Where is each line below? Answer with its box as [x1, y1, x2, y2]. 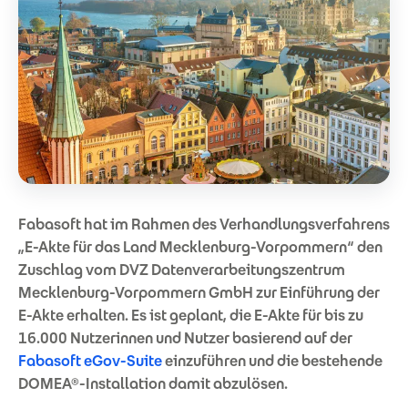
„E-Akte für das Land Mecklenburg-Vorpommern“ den [18, 237, 382, 257]
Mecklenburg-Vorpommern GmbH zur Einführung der [18, 282, 380, 302]
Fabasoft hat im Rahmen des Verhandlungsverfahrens [18, 214, 390, 234]
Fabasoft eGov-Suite [18, 351, 162, 371]
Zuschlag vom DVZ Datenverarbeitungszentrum [18, 260, 345, 280]
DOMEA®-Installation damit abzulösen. [18, 373, 288, 393]
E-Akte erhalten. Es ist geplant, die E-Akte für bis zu [18, 305, 363, 325]
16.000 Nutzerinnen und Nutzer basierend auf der [18, 328, 352, 348]
